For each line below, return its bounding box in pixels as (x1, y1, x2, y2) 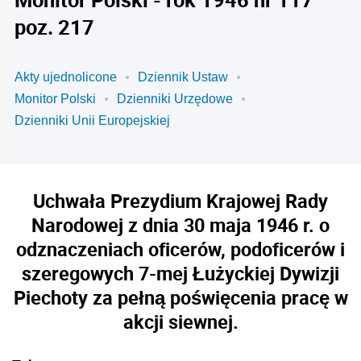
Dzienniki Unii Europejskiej (15, 114, 170, 127)
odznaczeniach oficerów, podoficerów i (16, 236, 345, 262)
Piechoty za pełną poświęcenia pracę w (13, 284, 348, 310)
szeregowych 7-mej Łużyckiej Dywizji (22, 260, 339, 286)
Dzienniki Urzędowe (117, 92, 233, 106)
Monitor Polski (15, 92, 96, 106)
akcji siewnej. (122, 309, 239, 334)
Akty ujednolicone (15, 70, 117, 84)
